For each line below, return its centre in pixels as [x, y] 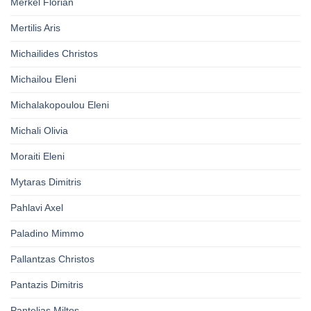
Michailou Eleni [43, 79]
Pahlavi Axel [37, 208]
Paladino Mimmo [47, 234]
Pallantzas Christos [52, 259]
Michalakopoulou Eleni [60, 105]
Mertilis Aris [35, 28]
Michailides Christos [54, 54]
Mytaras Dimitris [46, 182]
